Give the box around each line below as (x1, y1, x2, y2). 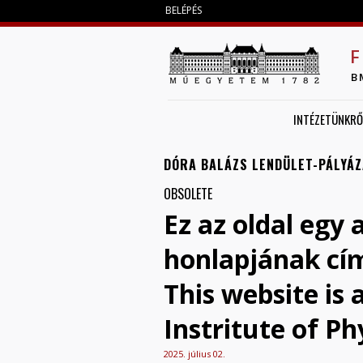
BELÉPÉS (165, 3, 202, 17)
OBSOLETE (164, 184, 212, 203)
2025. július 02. (164, 347, 225, 360)
